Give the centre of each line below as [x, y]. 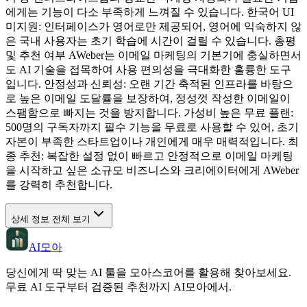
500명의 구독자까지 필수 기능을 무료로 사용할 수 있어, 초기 [152, 127]
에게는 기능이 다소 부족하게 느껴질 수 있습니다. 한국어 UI [150, 12]
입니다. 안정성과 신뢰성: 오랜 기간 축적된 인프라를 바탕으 [149, 84]
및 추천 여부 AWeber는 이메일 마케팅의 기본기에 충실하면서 [153, 55]
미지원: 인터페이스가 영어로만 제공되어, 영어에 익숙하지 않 [153, 26]
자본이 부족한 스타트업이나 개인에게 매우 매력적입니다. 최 [152, 141]
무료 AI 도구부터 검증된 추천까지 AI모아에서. [119, 286]
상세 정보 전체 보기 [51, 219]
